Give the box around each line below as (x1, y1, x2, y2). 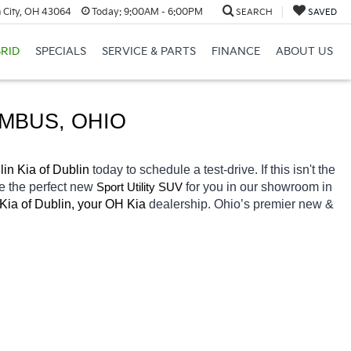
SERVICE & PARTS (101, 45, 196, 58)
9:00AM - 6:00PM (121, 5, 203, 18)
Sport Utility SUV (96, 180, 183, 194)
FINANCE (211, 45, 260, 58)
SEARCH (235, 6, 273, 17)
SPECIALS (34, 45, 86, 58)
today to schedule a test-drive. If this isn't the (92, 162, 335, 176)
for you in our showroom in (186, 179, 332, 194)
